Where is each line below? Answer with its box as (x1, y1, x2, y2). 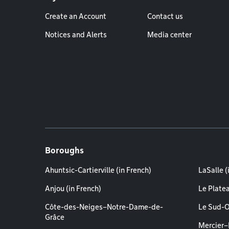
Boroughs (45, 146, 84, 155)
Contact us (147, 12, 183, 20)
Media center (147, 31, 192, 39)
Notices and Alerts (45, 31, 107, 39)
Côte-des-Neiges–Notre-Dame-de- (45, 203, 163, 211)
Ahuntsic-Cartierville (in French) (45, 166, 151, 174)
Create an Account (45, 12, 106, 20)
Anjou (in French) (45, 185, 101, 193)
